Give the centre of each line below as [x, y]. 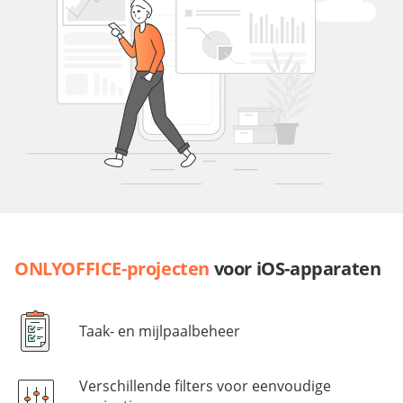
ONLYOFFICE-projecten [112, 269]
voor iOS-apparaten [296, 269]
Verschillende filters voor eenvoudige [205, 386]
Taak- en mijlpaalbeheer [160, 331]
